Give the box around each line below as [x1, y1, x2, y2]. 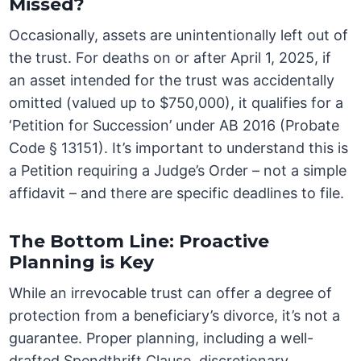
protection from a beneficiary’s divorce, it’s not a [9, 307, 341, 325]
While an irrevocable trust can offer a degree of [9, 284, 333, 302]
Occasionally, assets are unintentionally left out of [9, 27, 349, 44]
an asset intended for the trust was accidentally [9, 72, 335, 89]
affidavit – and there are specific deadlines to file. [9, 185, 345, 202]
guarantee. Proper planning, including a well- [9, 330, 314, 347]
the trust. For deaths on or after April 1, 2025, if [9, 49, 332, 67]
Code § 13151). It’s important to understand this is [9, 139, 349, 157]
